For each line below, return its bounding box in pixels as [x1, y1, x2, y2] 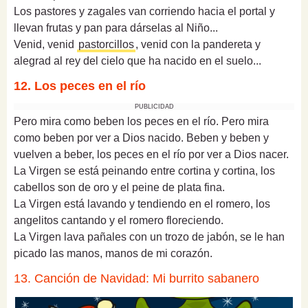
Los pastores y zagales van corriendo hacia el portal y [14, 5, 275, 17]
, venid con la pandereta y [135, 38, 261, 50]
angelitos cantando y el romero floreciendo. [14, 214, 223, 226]
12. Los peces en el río [14, 78, 146, 93]
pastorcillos [78, 38, 134, 50]
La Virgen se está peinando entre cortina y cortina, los [14, 164, 275, 177]
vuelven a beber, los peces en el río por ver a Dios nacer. [14, 148, 289, 160]
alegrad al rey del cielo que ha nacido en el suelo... [14, 54, 261, 67]
